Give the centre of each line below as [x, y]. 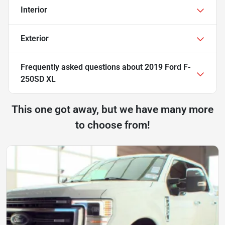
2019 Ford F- [168, 67]
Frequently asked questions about [83, 67]
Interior [34, 10]
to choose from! [113, 125]
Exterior [35, 39]
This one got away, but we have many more [113, 110]
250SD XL [38, 79]
